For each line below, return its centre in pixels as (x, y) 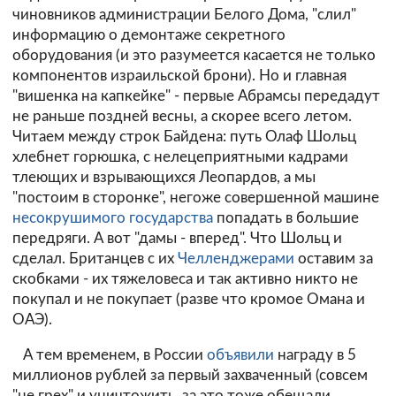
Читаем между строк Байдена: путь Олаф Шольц (184, 137)
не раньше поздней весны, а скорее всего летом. (182, 117)
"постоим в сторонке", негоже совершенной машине (196, 198)
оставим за (334, 259)
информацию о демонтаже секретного (149, 35)
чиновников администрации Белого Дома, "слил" (184, 15)
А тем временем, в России (110, 355)
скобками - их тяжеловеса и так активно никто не (185, 279)
